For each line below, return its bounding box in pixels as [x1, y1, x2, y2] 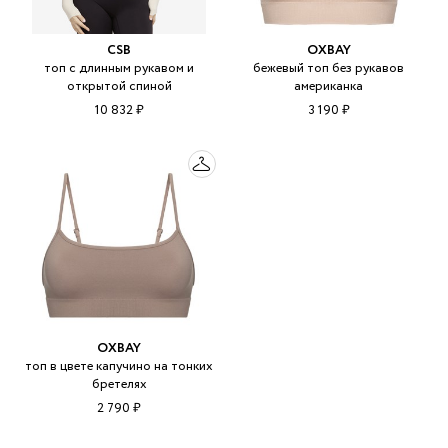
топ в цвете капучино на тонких [25, 356, 214, 376]
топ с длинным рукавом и [44, 58, 195, 78]
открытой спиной [66, 76, 172, 96]
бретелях [91, 374, 147, 394]
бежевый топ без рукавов [253, 58, 405, 78]
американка [294, 76, 364, 96]
